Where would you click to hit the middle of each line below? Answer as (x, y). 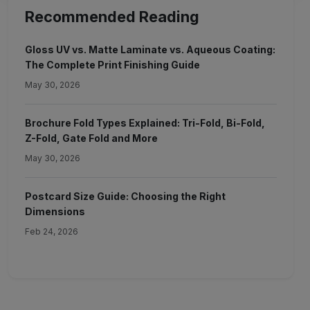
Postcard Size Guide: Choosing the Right (125, 196)
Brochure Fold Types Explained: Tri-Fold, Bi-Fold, (145, 123)
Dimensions (55, 211)
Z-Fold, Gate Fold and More (91, 138)
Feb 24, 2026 (52, 231)
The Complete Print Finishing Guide (112, 65)
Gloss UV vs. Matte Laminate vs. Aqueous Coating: (150, 49)
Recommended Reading (112, 17)
